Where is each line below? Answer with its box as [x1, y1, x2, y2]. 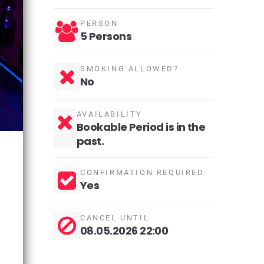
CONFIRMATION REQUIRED [80, 168, 204, 177]
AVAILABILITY [76, 110, 143, 118]
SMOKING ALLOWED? [80, 64, 179, 73]
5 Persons [80, 29, 132, 44]
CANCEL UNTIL [80, 213, 150, 222]
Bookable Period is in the [76, 120, 206, 134]
